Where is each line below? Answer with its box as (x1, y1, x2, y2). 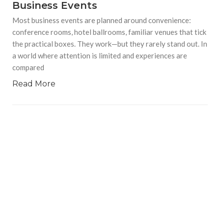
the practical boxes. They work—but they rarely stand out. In (12, 39, 207, 49)
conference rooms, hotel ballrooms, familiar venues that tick (12, 27, 206, 37)
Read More (12, 79, 55, 89)
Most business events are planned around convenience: (12, 16, 191, 25)
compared (12, 63, 44, 72)
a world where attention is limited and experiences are (12, 51, 187, 60)
